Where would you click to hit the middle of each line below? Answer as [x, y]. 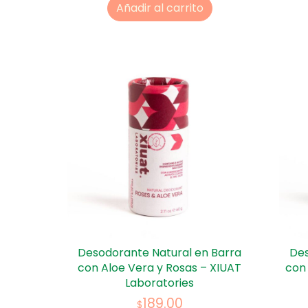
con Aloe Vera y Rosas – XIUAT [159, 267]
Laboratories [159, 283]
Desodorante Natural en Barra [159, 252]
